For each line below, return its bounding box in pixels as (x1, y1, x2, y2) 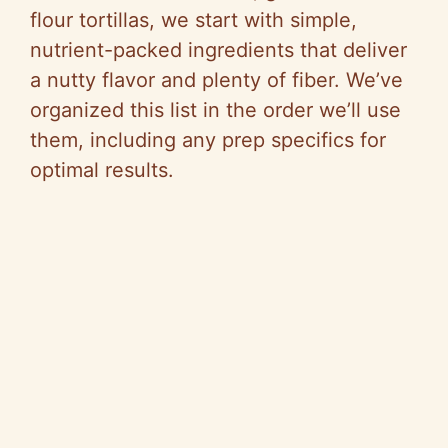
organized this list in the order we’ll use (30, 97, 401, 122)
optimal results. (30, 157, 174, 182)
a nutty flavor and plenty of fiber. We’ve (30, 67, 403, 92)
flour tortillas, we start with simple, (30, 7, 357, 32)
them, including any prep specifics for (30, 127, 386, 152)
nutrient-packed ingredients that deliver (30, 37, 407, 62)
